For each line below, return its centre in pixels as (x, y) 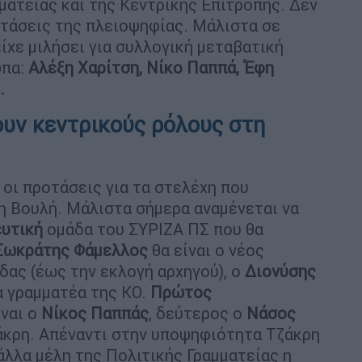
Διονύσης (280, 271)
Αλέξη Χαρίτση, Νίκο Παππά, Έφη (149, 67)
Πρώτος (181, 292)
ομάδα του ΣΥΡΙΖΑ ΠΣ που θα (153, 229)
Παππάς (120, 313)
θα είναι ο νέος (206, 250)
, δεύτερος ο (198, 313)
